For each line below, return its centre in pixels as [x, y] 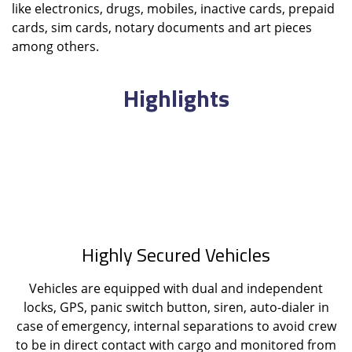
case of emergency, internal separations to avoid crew [176, 326]
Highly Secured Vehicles [176, 254]
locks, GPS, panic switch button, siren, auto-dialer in [176, 307]
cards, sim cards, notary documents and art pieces [162, 27]
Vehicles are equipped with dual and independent [176, 288]
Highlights [176, 98]
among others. [55, 46]
